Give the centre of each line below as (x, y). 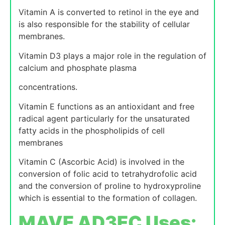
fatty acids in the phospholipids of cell (92, 130)
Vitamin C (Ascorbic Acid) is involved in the (101, 162)
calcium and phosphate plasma (78, 68)
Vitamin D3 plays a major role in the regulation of (113, 55)
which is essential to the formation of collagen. (108, 198)
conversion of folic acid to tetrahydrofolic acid (108, 174)
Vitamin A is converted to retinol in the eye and (109, 12)
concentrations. (48, 87)
